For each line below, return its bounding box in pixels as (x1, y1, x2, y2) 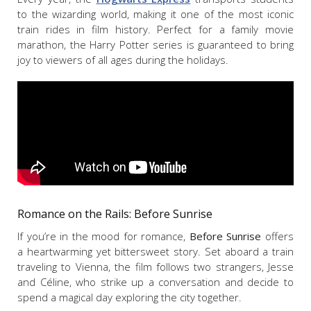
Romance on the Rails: (17, 206, 134, 222)
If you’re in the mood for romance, (17, 229, 190, 244)
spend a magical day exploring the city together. (17, 290, 242, 305)
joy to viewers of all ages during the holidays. (17, 53, 228, 67)
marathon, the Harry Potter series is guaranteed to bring (17, 37, 294, 52)
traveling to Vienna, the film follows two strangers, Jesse (17, 260, 294, 274)
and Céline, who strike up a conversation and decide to (17, 275, 294, 289)
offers (261, 229, 294, 244)
